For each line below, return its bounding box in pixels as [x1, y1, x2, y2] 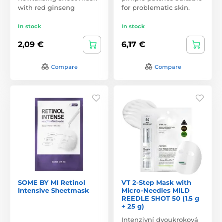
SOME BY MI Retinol [18, 178, 85, 186]
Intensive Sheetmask [18, 186, 89, 194]
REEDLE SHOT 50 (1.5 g [121, 194, 199, 202]
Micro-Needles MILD [121, 186, 190, 194]
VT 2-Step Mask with [121, 178, 191, 186]
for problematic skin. [121, 3, 190, 11]
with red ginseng [18, 3, 75, 11]
